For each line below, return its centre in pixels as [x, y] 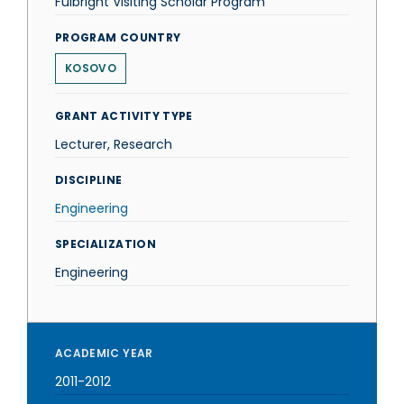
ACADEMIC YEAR [104, 353]
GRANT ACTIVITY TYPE [124, 116]
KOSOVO [91, 68]
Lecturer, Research [114, 144]
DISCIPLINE [89, 180]
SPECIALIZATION [106, 244]
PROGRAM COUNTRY [118, 37]
